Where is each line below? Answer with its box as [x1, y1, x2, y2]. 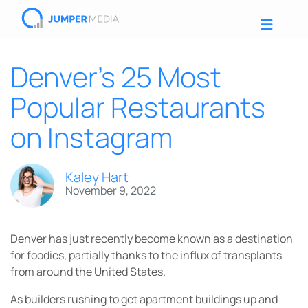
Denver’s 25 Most [10, 58, 221, 96]
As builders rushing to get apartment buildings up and [10, 291, 278, 307]
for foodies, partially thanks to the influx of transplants [10, 247, 282, 263]
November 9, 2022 [65, 182, 156, 198]
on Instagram [10, 118, 173, 156]
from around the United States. [10, 264, 166, 279]
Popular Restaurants [10, 88, 265, 126]
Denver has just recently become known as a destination [10, 231, 293, 246]
